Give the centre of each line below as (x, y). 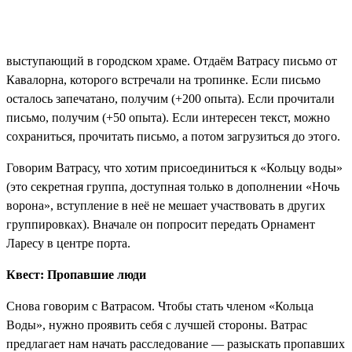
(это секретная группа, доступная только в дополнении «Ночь (173, 187)
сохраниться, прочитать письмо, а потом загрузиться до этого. (173, 137)
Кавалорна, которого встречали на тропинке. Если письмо (163, 80)
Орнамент (288, 225)
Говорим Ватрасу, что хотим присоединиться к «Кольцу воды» (174, 168)
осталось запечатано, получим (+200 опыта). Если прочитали (170, 99)
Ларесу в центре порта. (68, 244)
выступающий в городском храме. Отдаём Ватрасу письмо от (172, 61)
